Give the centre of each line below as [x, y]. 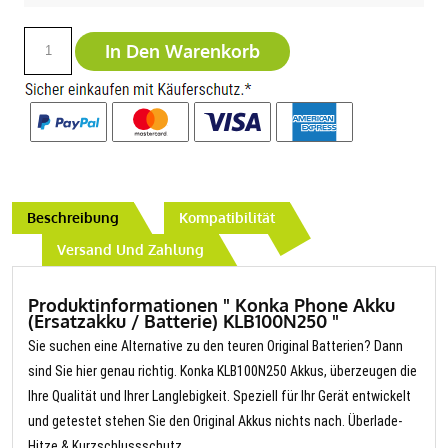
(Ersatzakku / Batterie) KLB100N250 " [183, 321]
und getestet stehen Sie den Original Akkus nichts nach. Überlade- [215, 421]
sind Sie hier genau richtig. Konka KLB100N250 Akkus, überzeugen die [222, 371]
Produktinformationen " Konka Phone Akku [211, 305]
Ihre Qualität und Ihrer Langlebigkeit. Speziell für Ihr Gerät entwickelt [219, 396]
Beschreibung [73, 218]
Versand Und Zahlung [130, 250]
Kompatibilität [227, 218]
